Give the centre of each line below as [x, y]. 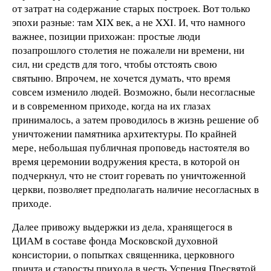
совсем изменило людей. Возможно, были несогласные [134, 91]
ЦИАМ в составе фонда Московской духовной [115, 241]
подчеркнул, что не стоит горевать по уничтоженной [129, 175]
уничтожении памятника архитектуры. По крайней [124, 133]
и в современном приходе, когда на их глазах [112, 105]
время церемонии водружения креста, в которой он [126, 161]
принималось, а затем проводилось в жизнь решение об [135, 119]
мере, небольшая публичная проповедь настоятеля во [131, 147]
